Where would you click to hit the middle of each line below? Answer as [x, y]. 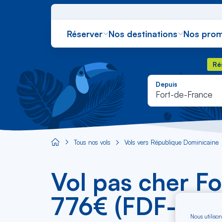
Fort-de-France [184, 95]
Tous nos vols [92, 142]
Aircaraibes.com [73, 144]
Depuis [166, 84]
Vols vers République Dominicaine [171, 142]
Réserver [85, 34]
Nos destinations [143, 34]
